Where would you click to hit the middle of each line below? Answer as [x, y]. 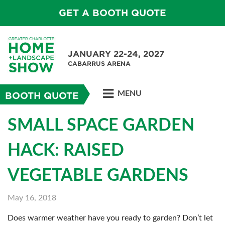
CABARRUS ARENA [99, 64]
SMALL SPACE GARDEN [101, 126]
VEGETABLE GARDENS [98, 176]
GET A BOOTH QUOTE [113, 13]
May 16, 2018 [32, 198]
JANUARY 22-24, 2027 [116, 54]
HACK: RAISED [66, 151]
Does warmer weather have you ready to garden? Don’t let [110, 218]
